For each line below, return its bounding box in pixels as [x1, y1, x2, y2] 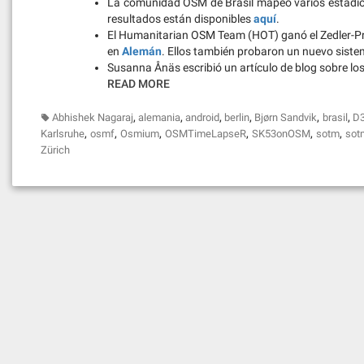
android [185, 111, 220, 123]
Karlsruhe [41, 128, 84, 140]
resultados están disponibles [107, 12, 253, 25]
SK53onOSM [252, 128, 311, 140]
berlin [224, 111, 250, 123]
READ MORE [107, 77, 170, 90]
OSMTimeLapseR [165, 128, 247, 140]
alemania [138, 111, 181, 123]
